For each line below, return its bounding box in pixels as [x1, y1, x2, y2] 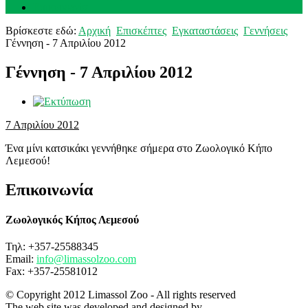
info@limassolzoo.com [36, 253, 136, 265]
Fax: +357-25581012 [5, 265, 98, 278]
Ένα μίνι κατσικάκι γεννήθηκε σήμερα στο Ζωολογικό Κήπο [5, 142, 272, 154]
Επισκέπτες [116, 25, 166, 36]
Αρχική [78, 25, 111, 36]
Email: [5, 253, 36, 265]
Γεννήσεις [243, 25, 287, 36]
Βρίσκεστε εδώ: [5, 25, 78, 36]
